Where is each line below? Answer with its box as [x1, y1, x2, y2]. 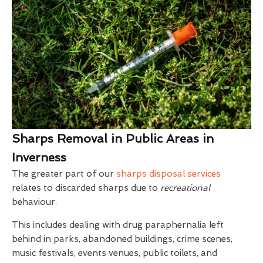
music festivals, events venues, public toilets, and [12, 248, 217, 259]
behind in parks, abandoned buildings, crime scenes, [12, 234, 232, 245]
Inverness [12, 150, 66, 165]
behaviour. [12, 197, 57, 208]
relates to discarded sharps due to [12, 183, 160, 194]
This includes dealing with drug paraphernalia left [12, 220, 224, 231]
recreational [160, 183, 210, 194]
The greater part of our [12, 168, 116, 180]
